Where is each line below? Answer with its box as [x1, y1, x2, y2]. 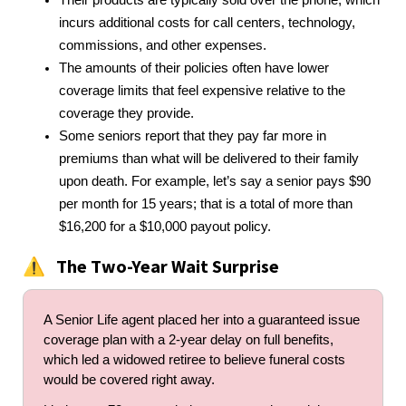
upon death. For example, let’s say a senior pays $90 [59, 173, 371, 188]
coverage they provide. [59, 105, 194, 121]
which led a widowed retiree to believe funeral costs [43, 352, 345, 367]
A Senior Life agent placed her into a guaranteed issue [43, 312, 360, 327]
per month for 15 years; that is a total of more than [59, 196, 353, 211]
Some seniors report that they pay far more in [59, 128, 326, 143]
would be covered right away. [43, 372, 215, 387]
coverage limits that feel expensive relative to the [59, 82, 345, 98]
